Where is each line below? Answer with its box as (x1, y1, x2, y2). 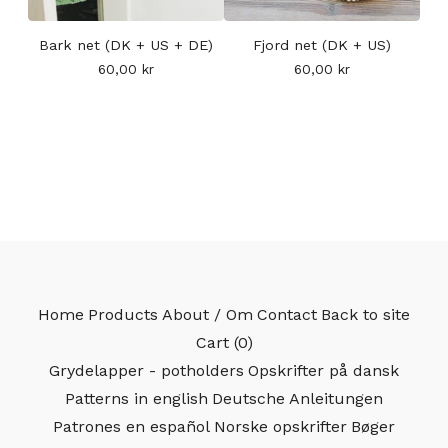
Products (88, 305, 158, 325)
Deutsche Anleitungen (212, 389, 383, 409)
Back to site (321, 305, 410, 325)
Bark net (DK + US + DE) (39, 37, 213, 54)
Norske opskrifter (214, 417, 347, 437)
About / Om (162, 305, 253, 325)
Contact (257, 305, 317, 325)
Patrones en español (53, 417, 210, 437)
